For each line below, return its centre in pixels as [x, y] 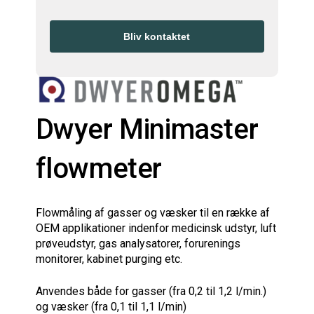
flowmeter [98, 169]
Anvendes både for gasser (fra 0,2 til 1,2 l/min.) [151, 291]
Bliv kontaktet [157, 36]
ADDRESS [70, 26]
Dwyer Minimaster [147, 129]
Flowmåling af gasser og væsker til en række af [152, 213]
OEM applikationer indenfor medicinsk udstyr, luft [156, 228]
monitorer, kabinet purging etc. [109, 259]
